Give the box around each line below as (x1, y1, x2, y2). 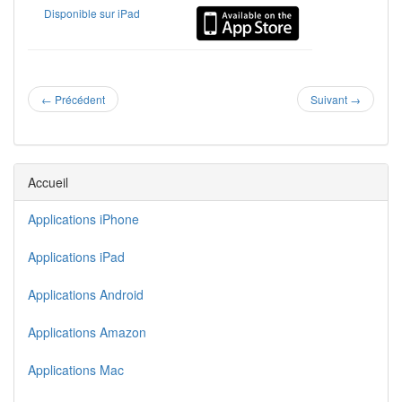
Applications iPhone (28, 210, 139, 229)
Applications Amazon (28, 323, 146, 342)
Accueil (28, 173, 68, 192)
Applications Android (28, 285, 144, 304)
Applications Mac (28, 361, 124, 380)
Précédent (52, 92, 105, 108)
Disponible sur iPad (44, 5, 141, 22)
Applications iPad (28, 248, 125, 267)
